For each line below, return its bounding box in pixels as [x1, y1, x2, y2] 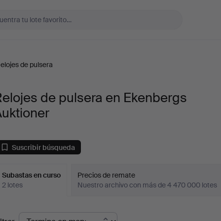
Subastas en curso [2, 171, 61, 180]
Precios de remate [77, 171, 136, 180]
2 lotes [2, 181, 23, 189]
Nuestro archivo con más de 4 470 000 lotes [77, 181, 218, 189]
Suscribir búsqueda [12, 143, 75, 152]
